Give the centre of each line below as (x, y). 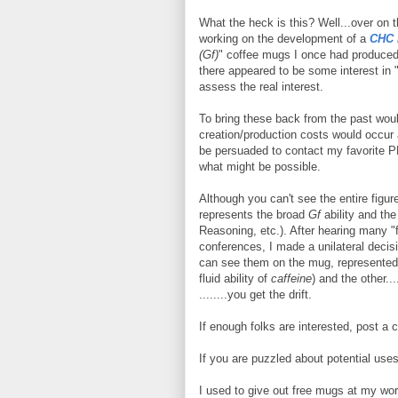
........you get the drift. (255, 295)
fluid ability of (235, 279)
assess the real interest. (261, 87)
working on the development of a (284, 39)
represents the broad (254, 215)
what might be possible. (260, 167)
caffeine (291, 279)
